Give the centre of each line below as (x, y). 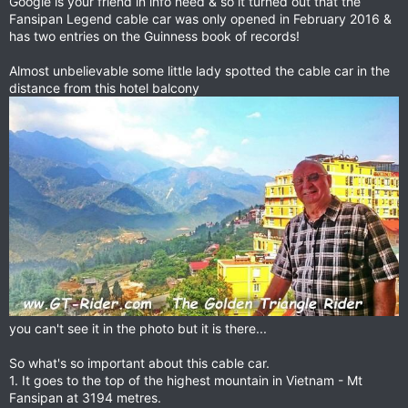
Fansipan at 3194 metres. (85, 397)
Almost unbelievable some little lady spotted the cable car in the (199, 71)
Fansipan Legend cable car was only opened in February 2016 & (200, 19)
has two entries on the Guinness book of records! (154, 36)
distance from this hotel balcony (104, 88)
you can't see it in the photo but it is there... (138, 328)
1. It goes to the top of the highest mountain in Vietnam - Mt (186, 380)
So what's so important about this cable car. (139, 362)
